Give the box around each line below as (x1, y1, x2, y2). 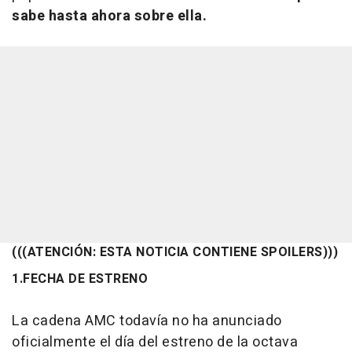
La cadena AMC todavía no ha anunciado (12, 310, 282, 332)
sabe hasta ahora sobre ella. (12, 5, 207, 27)
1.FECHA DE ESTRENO (12, 269, 148, 288)
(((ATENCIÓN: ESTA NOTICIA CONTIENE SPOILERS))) (12, 243, 338, 262)
